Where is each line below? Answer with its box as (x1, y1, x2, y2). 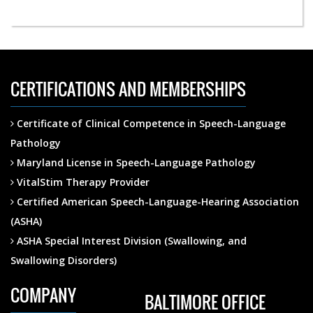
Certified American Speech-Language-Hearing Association (14, 195, 299, 208)
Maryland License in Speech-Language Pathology (14, 156, 256, 169)
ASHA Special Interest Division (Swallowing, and (14, 234, 247, 247)
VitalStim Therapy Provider (14, 175, 150, 189)
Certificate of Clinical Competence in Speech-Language (14, 117, 286, 130)
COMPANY (10, 282, 76, 307)
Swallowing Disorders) (10, 254, 117, 267)
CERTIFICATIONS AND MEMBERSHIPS (10, 76, 246, 101)
